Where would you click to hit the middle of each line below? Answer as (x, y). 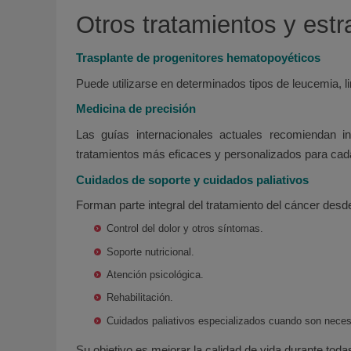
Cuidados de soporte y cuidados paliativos (192, 179)
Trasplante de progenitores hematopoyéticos (198, 58)
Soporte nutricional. (151, 251)
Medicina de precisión (136, 109)
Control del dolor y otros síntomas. (185, 229)
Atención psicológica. (156, 274)
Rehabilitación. (140, 298)
